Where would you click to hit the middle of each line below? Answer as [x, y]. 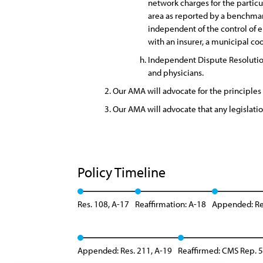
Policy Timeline [123, 172]
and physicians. [176, 73]
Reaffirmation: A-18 [171, 204]
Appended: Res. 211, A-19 [125, 250]
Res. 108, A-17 [103, 204]
